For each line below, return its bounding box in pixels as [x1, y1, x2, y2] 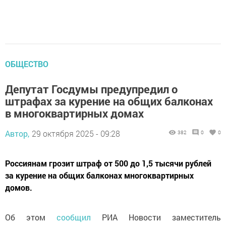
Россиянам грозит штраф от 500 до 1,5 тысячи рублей [5, 157, 211, 168]
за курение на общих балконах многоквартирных [5, 169, 194, 181]
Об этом [5, 211, 56, 222]
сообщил [56, 211, 102, 222]
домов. [5, 182, 32, 193]
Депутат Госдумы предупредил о [5, 81, 178, 96]
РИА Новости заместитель [102, 211, 221, 222]
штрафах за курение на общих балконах [5, 93, 213, 108]
